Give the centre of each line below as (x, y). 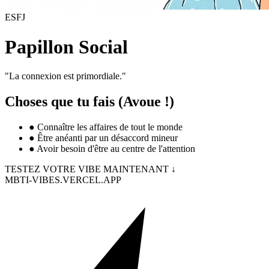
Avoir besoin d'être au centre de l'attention (116, 149)
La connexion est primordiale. (65, 76)
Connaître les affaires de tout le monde (110, 127)
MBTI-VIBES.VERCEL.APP (63, 180)
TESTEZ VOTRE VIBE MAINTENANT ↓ (90, 169)
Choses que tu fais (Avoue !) (89, 102)
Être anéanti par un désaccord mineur (107, 138)
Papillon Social (66, 47)
